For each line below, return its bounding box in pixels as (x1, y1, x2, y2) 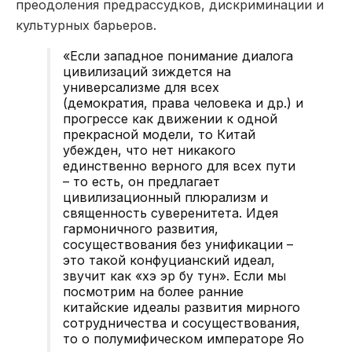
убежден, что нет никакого (63, 141, 236, 158)
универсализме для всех (63, 79, 219, 95)
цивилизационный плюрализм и (63, 189, 268, 205)
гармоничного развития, (63, 220, 218, 236)
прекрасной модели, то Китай (63, 126, 255, 142)
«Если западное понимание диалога (63, 47, 293, 64)
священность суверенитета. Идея (63, 204, 278, 221)
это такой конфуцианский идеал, (63, 251, 275, 268)
